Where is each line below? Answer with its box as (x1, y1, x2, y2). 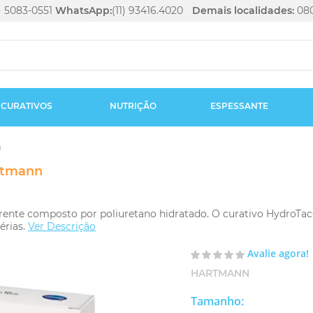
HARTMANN (191, 267, 249, 279)
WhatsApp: (55, 4, 112, 17)
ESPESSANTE (210, 101, 268, 111)
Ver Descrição (28, 220, 96, 233)
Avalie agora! (247, 247, 309, 260)
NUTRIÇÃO (109, 101, 156, 111)
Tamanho (191, 293, 241, 309)
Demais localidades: (192, 4, 294, 17)
